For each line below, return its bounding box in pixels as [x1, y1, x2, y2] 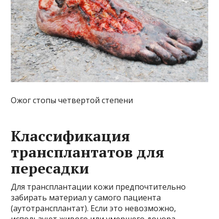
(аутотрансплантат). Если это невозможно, [11, 202, 176, 214]
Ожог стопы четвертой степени [11, 94, 133, 106]
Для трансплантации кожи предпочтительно [11, 181, 186, 192]
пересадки [11, 158, 89, 178]
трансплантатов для [11, 142, 165, 162]
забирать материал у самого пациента [11, 192, 161, 203]
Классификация [11, 126, 131, 146]
